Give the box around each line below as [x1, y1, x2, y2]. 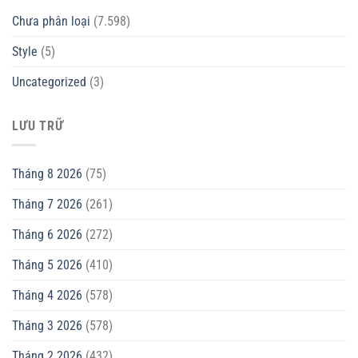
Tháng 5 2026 [12, 257, 82, 273]
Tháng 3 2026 [12, 318, 82, 334]
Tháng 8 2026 [12, 166, 82, 182]
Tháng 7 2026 [12, 197, 82, 213]
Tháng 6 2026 [12, 227, 82, 243]
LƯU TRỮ [12, 117, 64, 133]
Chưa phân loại [12, 13, 90, 29]
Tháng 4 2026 [12, 288, 82, 304]
